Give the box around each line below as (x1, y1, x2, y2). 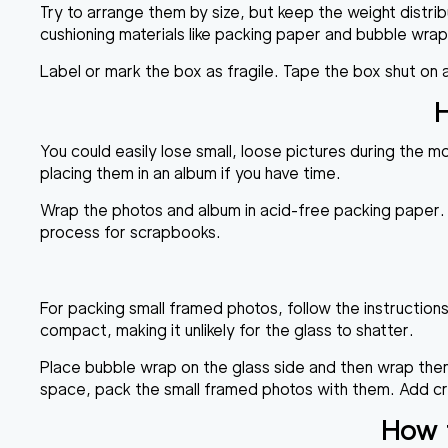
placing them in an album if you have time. (40, 163, 341, 183)
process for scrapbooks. (40, 222, 221, 242)
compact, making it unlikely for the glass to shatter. (40, 320, 414, 340)
